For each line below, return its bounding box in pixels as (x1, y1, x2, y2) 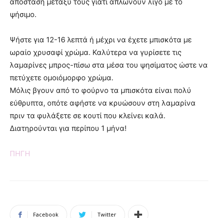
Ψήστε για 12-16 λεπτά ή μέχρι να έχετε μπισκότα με (10, 35, 192, 44)
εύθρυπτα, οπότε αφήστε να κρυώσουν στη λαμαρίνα (10, 98, 196, 108)
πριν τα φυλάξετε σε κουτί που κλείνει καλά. (10, 110, 165, 120)
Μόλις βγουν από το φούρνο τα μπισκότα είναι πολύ (10, 85, 191, 95)
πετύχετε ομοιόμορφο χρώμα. (10, 73, 113, 82)
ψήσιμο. (10, 9, 36, 19)
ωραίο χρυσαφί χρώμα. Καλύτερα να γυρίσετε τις (10, 47, 182, 57)
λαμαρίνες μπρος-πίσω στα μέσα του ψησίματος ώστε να (10, 60, 208, 70)
